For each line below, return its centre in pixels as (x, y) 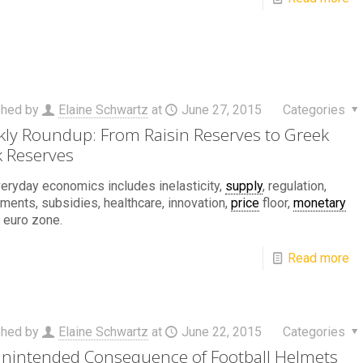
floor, (276, 203)
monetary (319, 203)
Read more (318, 258)
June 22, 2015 (221, 332)
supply (243, 186)
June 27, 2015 (221, 109)
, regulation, (294, 186)
